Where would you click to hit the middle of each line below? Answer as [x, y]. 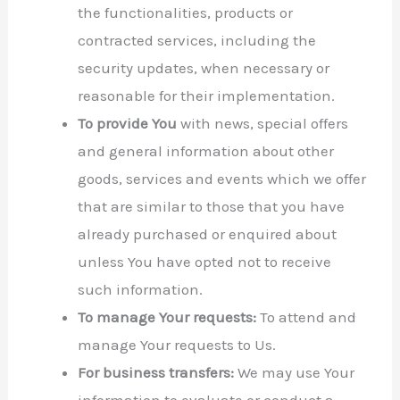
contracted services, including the [197, 40]
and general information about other [206, 150]
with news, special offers [263, 123]
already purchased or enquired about [208, 233]
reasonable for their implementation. [207, 95]
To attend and [307, 317]
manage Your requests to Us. [177, 344]
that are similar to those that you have [212, 206]
